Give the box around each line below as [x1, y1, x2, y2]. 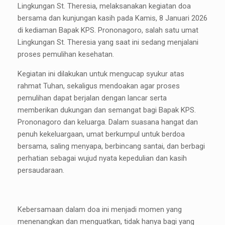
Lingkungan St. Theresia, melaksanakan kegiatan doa [18, 2, 191, 11]
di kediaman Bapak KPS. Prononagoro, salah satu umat [18, 26, 198, 35]
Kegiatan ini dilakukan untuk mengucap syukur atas [18, 69, 184, 79]
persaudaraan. [18, 166, 64, 175]
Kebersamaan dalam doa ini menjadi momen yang [18, 205, 182, 214]
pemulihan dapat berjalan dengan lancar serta [18, 93, 167, 103]
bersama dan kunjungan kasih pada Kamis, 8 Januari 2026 [18, 14, 207, 23]
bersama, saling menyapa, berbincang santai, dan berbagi [18, 142, 205, 151]
